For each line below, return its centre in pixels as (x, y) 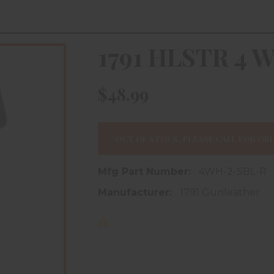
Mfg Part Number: (146, 172)
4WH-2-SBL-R (233, 172)
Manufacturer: (136, 193)
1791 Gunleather (220, 193)
